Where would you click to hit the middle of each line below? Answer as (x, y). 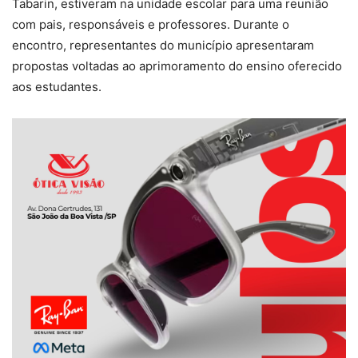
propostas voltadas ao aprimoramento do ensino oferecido (177, 66)
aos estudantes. (57, 87)
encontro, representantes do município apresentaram (163, 46)
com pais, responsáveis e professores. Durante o (151, 25)
